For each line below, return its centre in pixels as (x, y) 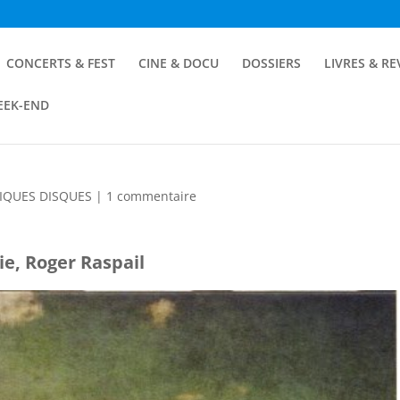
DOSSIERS (271, 63)
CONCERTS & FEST (61, 63)
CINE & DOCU (179, 63)
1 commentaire (152, 196)
